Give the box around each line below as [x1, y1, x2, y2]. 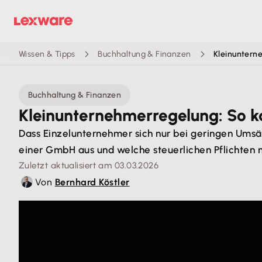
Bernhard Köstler [54, 176, 130, 188]
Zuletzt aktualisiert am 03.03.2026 [19, 160, 159, 171]
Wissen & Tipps [19, 49, 75, 59]
